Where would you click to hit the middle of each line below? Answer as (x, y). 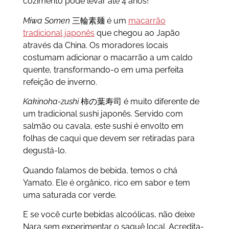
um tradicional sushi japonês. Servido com (103, 114)
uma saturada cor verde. (70, 195)
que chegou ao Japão (137, 33)
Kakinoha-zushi (51, 102)
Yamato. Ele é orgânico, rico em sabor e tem (106, 182)
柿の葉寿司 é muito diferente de (139, 102)
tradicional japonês (59, 33)
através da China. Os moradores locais (95, 45)
